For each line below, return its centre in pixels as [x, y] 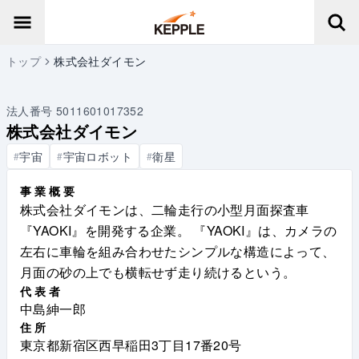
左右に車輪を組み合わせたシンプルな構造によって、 [178, 251]
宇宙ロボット [98, 156]
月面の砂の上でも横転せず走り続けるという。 [158, 272]
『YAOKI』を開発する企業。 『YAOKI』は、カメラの [179, 230]
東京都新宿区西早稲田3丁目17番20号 [131, 345]
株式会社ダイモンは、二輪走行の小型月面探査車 [165, 210]
